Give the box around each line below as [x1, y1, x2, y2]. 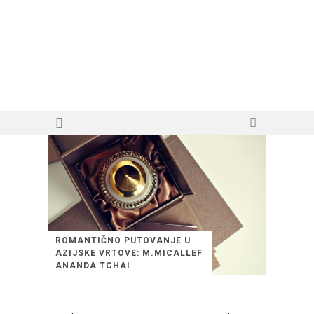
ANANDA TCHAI [55, 261, 130, 271]
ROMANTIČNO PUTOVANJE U [55, 235, 191, 246]
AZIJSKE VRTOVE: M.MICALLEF [55, 248, 203, 259]
